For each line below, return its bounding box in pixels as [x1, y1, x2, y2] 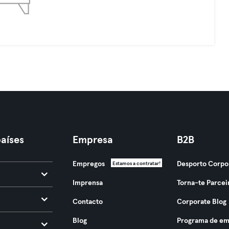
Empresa [72, 135, 113, 145]
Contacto [72, 198, 103, 205]
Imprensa [72, 179, 103, 187]
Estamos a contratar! [112, 161, 161, 166]
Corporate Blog [176, 198, 226, 205]
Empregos [72, 161, 105, 168]
